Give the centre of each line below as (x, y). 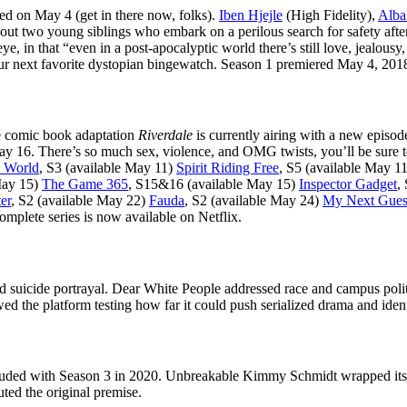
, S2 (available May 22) (80, 201)
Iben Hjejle (251, 15)
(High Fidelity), (330, 15)
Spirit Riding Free (228, 168)
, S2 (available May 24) (253, 201)
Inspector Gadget (348, 184)
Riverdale (165, 135)
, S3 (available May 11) (108, 168)
